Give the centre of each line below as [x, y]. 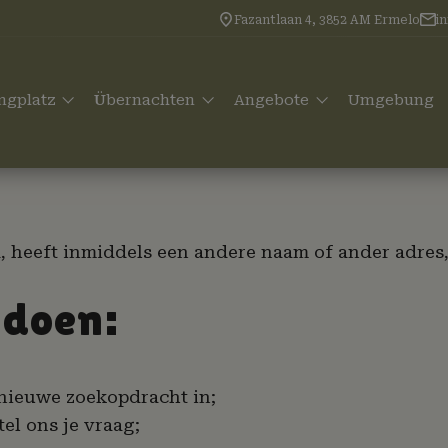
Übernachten [147, 99]
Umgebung [391, 99]
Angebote [274, 99]
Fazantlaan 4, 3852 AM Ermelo [327, 19]
